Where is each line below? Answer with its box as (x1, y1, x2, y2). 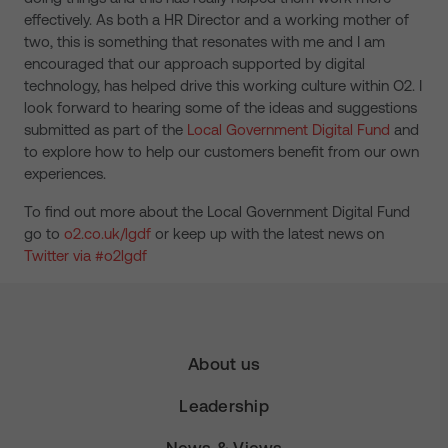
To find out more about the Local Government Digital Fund (24, 203, 410, 220)
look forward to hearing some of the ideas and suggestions (24, 99, 417, 116)
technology (24, 77, 97, 94)
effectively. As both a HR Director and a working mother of (24, 11, 409, 28)
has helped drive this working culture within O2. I (100, 77, 422, 94)
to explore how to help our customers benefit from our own (24, 143, 419, 160)
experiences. (24, 165, 106, 182)
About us (188, 354, 260, 374)
